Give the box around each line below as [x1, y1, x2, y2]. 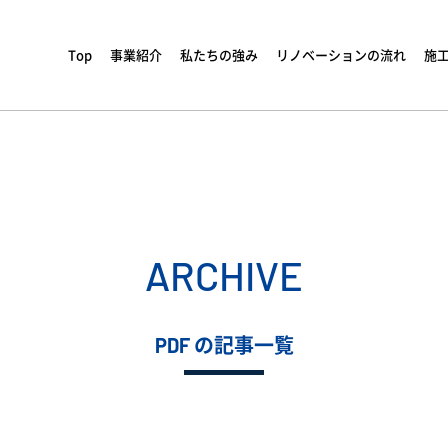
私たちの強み [180, 45, 258, 64]
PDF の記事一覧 [154, 333, 294, 357]
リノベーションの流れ [276, 45, 406, 64]
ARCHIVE [145, 251, 303, 299]
